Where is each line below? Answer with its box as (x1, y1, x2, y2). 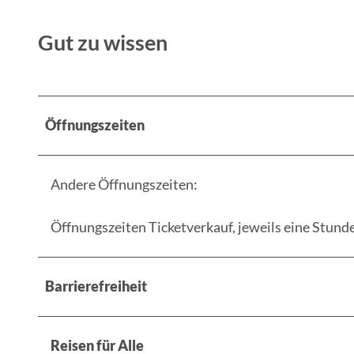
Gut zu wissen (38, 29, 168, 56)
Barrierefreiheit (45, 277, 147, 295)
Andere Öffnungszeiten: (51, 175, 198, 193)
